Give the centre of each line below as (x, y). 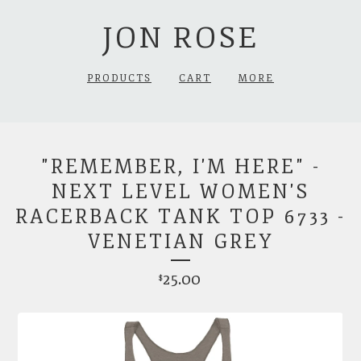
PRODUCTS (119, 79)
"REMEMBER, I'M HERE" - (180, 167)
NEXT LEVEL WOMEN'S (180, 192)
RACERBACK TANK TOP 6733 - (180, 217)
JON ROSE (180, 38)
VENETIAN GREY (180, 242)
